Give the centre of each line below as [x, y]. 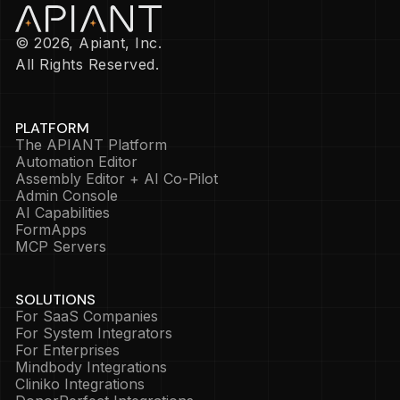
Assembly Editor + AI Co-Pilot [117, 179]
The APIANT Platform [91, 145]
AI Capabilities [62, 213]
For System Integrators [94, 333]
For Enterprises [67, 350]
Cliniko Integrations [80, 384]
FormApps [51, 230]
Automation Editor [76, 162]
